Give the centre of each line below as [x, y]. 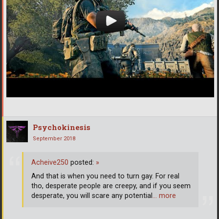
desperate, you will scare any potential [92, 196]
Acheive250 [50, 162]
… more [164, 196]
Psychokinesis [62, 127]
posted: [82, 162]
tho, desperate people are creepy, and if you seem [111, 186]
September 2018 [54, 139]
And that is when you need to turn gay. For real [105, 176]
